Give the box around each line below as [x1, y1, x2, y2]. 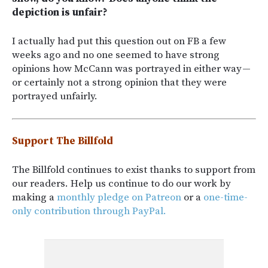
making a [12, 190, 57, 204]
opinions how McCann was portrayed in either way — [12, 62, 251, 75]
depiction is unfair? [12, 5, 108, 19]
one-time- [203, 190, 248, 204]
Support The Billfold [12, 134, 113, 148]
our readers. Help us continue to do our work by [12, 176, 231, 190]
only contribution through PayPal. [12, 204, 166, 218]
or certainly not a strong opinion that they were [12, 75, 227, 89]
